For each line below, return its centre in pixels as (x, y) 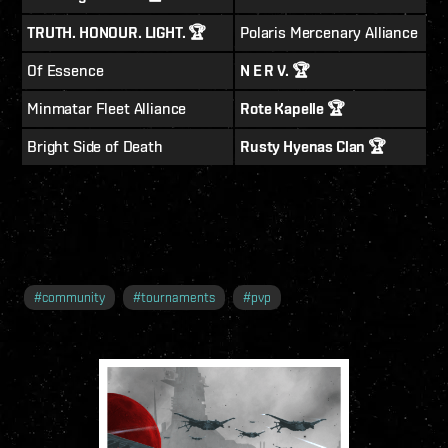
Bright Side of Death (95, 146)
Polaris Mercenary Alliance (329, 32)
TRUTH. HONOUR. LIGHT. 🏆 (117, 32)
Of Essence (65, 70)
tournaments (178, 297)
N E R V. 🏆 (275, 70)
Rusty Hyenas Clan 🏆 (313, 146)
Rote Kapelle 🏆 (292, 108)
